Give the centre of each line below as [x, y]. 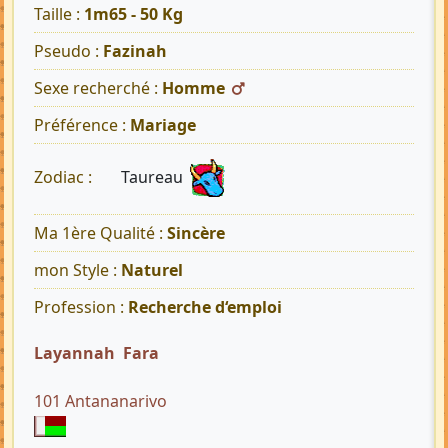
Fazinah [135, 51]
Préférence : [82, 125]
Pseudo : [68, 51]
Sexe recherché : [98, 88]
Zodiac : [65, 177]
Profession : [81, 307]
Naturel [152, 270]
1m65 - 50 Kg [133, 14]
